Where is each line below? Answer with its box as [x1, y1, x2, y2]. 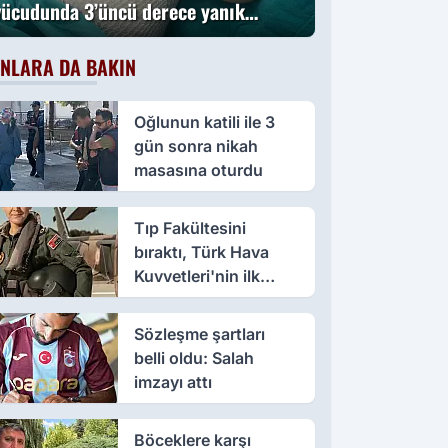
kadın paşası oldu [133, 290, 268, 311]
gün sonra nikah [133, 136, 258, 157]
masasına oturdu [133, 160, 263, 181]
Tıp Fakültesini [133, 218, 246, 239]
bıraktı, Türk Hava [133, 242, 269, 263]
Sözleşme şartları [133, 323, 265, 344]
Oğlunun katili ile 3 [133, 112, 275, 133]
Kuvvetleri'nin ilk [133, 266, 260, 287]
